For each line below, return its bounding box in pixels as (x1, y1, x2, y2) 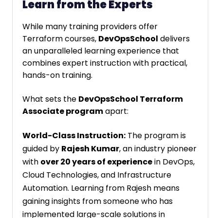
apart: (103, 105, 128, 117)
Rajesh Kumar (61, 143, 119, 154)
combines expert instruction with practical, (22, 57, 187, 69)
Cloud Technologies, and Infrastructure (22, 169, 171, 181)
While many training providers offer (22, 20, 158, 32)
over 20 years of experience (40, 156, 152, 167)
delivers (158, 33, 190, 44)
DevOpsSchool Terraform (78, 93, 183, 105)
